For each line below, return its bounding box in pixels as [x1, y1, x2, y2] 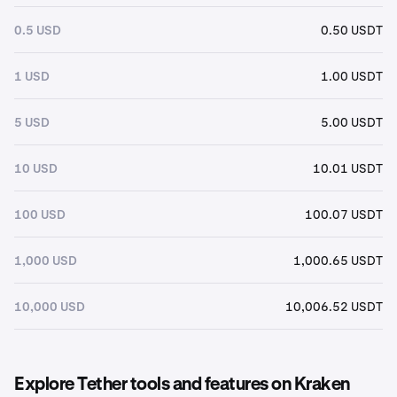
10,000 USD [14, 298, 85, 315]
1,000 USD [14, 252, 77, 269]
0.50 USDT [321, 21, 383, 38]
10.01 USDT [313, 160, 383, 176]
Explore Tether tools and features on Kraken [14, 376, 350, 393]
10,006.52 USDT [285, 298, 383, 315]
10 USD [14, 160, 58, 176]
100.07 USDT [305, 206, 383, 222]
